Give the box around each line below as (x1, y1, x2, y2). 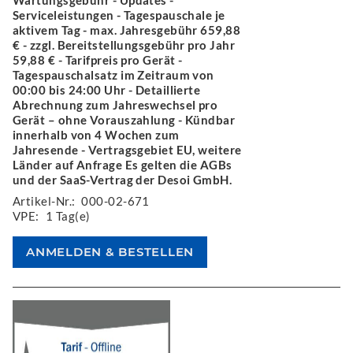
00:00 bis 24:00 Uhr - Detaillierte (13, 82, 201, 97)
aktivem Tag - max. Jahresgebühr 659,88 (13, 22, 241, 37)
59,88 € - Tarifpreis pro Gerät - (13, 52, 183, 67)
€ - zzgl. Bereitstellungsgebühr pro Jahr (13, 37, 235, 52)
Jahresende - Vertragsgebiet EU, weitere (13, 142, 242, 157)
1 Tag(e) (45, 208, 91, 223)
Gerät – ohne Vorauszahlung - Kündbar (13, 112, 236, 127)
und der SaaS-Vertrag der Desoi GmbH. (13, 172, 232, 187)
